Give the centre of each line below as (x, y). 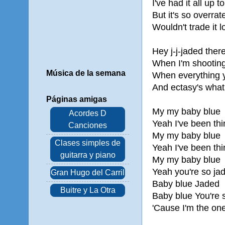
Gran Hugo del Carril (88, 173)
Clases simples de (88, 143)
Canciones (88, 125)
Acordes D (88, 113)
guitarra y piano (88, 155)
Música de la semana (86, 73)
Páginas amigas (77, 99)
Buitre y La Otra (88, 190)
